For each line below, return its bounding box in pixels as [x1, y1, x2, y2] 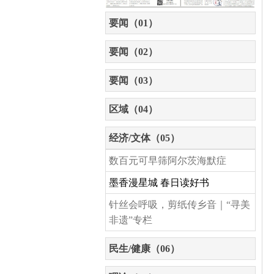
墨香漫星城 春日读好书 [109, 177, 209, 188]
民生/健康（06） [109, 243, 180, 254]
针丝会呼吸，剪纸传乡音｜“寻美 [109, 199, 250, 210]
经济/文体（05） [109, 132, 180, 143]
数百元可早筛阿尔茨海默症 [109, 155, 226, 166]
